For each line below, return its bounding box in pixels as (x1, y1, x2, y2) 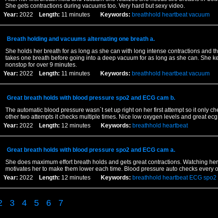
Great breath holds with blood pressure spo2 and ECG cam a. (6, 146, 175, 153)
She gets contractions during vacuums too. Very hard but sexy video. (5, 2, 185, 9)
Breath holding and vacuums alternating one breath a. (6, 36, 155, 42)
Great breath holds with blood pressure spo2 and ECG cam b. (6, 94, 175, 101)
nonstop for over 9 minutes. (5, 61, 77, 68)
